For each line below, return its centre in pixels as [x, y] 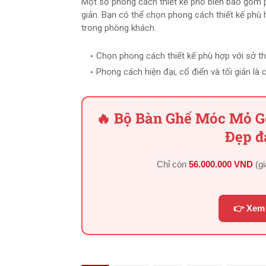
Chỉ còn [173, 164]
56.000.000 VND [221, 164]
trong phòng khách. [119, 28]
